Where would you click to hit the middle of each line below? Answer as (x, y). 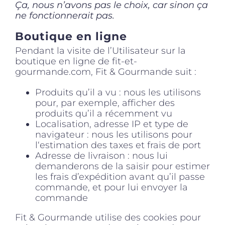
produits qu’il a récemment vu (104, 114)
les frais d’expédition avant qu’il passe (120, 177)
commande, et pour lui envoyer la (111, 188)
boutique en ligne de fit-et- (76, 62)
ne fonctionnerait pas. (65, 16)
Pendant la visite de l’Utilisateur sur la (100, 51)
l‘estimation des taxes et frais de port (118, 145)
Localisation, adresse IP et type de (112, 124)
